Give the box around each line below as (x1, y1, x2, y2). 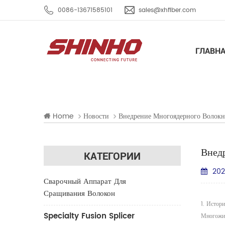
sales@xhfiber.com (139, 6, 196, 15)
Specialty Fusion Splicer (44, 210, 135, 222)
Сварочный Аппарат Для (44, 175, 126, 188)
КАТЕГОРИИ (83, 149, 141, 162)
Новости (83, 110, 109, 123)
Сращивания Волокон (44, 187, 115, 200)
